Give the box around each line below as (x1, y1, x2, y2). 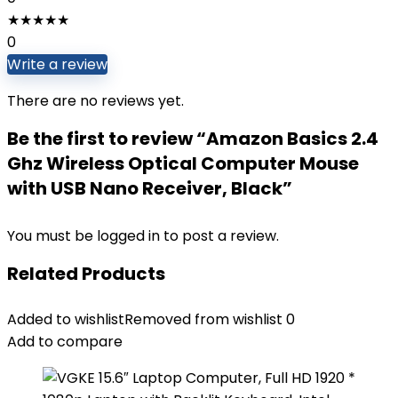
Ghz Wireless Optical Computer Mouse (7, 151, 359, 176)
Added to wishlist (7, 309, 124, 330)
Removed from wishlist (124, 309, 283, 330)
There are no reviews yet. (7, 91, 184, 111)
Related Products (7, 261, 165, 286)
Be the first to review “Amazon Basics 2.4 (7, 126, 378, 151)
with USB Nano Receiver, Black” (7, 176, 292, 201)
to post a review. (163, 226, 279, 246)
